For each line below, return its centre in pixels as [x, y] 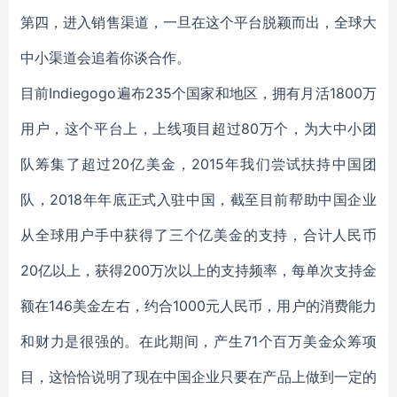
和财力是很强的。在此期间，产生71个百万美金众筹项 [198, 341]
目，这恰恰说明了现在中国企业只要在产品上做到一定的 [198, 377]
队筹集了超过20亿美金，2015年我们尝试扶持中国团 [198, 164]
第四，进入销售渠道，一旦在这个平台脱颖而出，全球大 [198, 22]
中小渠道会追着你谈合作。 [105, 58]
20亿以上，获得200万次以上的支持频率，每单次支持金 [198, 270]
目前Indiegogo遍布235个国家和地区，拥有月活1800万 [198, 93]
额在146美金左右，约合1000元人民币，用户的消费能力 [198, 306]
